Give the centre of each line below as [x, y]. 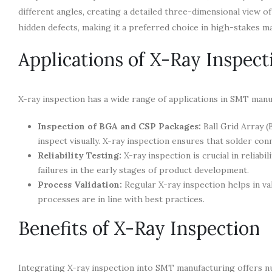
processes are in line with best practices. [121, 199]
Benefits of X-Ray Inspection [139, 228]
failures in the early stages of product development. [143, 170]
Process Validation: [80, 184]
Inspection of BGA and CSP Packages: [119, 126]
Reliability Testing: [80, 155]
